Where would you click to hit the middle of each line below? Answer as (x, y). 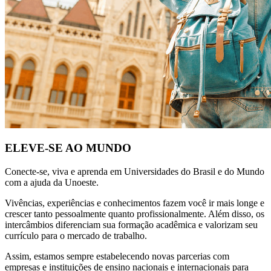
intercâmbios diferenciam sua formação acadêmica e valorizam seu (131, 225)
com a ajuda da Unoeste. (52, 183)
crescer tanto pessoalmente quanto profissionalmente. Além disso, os (135, 214)
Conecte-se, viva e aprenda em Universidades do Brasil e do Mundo (135, 172)
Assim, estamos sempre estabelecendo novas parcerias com (117, 256)
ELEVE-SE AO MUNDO (68, 148)
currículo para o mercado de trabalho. (76, 236)
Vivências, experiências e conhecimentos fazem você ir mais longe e (135, 203)
